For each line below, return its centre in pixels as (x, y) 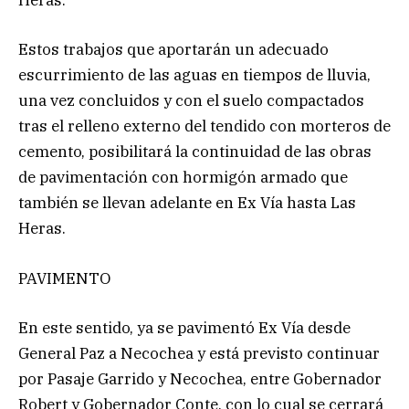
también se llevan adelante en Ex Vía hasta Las (187, 203)
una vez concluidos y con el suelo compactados (191, 101)
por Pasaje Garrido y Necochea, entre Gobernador (200, 378)
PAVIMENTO (64, 278)
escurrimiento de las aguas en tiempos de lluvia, (194, 75)
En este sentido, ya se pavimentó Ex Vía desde (184, 327)
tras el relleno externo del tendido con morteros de (204, 126)
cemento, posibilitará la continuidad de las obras (195, 152)
